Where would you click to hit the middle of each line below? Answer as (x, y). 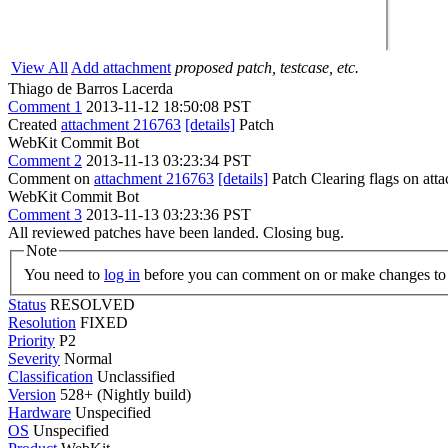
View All (39, 67)
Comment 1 (45, 106)
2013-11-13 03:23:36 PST (168, 214)
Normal (88, 358)
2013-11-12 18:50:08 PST (168, 106)
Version (32, 394)
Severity (34, 358)
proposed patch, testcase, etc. (267, 67)
